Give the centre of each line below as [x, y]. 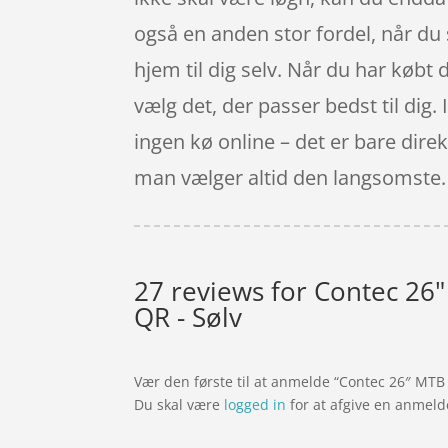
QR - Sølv [188, 316]
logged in [255, 404]
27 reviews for [224, 290]
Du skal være [179, 404]
